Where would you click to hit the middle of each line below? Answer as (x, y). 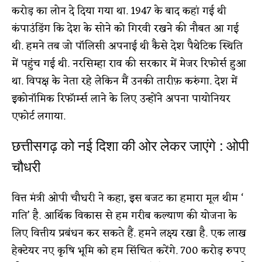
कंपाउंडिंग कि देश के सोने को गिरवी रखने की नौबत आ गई (125, 28)
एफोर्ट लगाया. (39, 116)
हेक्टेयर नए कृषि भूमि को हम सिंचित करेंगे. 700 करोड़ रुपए (129, 251)
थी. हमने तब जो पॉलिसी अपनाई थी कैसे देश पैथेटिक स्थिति (127, 46)
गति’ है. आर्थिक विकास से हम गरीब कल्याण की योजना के (124, 216)
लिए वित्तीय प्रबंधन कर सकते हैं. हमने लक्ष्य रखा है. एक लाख (129, 233)
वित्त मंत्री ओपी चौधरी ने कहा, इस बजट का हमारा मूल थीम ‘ (127, 198)
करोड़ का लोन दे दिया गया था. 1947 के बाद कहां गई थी (119, 11)
